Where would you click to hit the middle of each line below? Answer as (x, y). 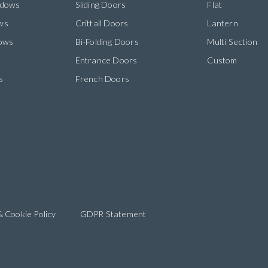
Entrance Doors (106, 60)
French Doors (102, 79)
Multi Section (232, 42)
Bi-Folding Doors (107, 42)
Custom (222, 60)
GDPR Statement (113, 214)
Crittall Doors (102, 23)
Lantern (223, 23)
